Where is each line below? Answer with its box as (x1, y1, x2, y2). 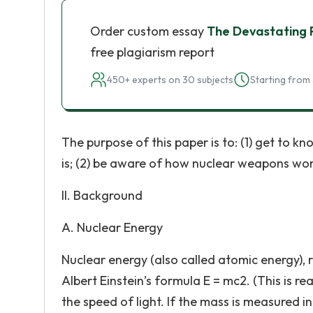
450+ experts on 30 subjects (107, 73, 233, 86)
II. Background (61, 187, 143, 203)
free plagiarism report (90, 44, 214, 60)
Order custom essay (90, 23, 207, 39)
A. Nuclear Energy (61, 219, 163, 235)
